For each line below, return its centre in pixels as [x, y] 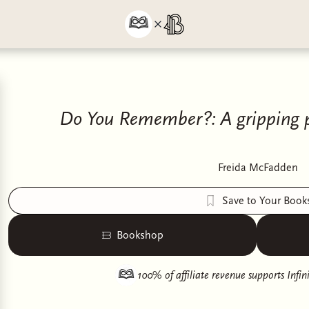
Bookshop [140, 235]
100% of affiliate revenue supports [212, 275]
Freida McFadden [258, 168]
